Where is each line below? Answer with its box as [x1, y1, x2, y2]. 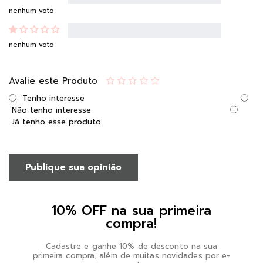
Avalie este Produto [9, 75, 97, 87]
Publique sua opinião [25, 161, 122, 174]
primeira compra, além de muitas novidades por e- [32, 250, 231, 261]
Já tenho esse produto [12, 116, 101, 127]
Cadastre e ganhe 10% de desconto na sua [45, 241, 218, 252]
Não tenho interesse [12, 104, 91, 116]
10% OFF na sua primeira [51, 201, 212, 220]
